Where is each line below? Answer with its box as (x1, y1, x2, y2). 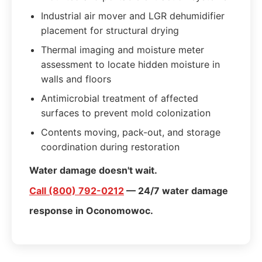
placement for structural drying (41, 25, 179, 36)
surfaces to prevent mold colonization (41, 107, 211, 119)
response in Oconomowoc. (29, 205, 153, 216)
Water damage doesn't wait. (29, 164, 157, 176)
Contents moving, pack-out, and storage (41, 126, 220, 138)
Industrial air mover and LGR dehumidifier (41, 10, 225, 22)
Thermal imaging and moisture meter (41, 44, 204, 56)
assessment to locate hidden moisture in (41, 58, 220, 70)
